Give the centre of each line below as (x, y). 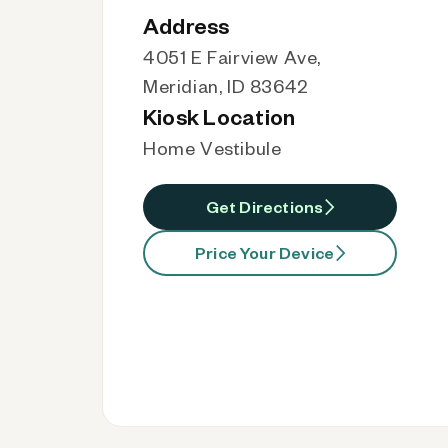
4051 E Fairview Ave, (232, 56)
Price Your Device (265, 252)
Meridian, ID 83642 (226, 85)
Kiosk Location (219, 116)
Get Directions (264, 206)
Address (186, 25)
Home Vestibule (212, 147)
